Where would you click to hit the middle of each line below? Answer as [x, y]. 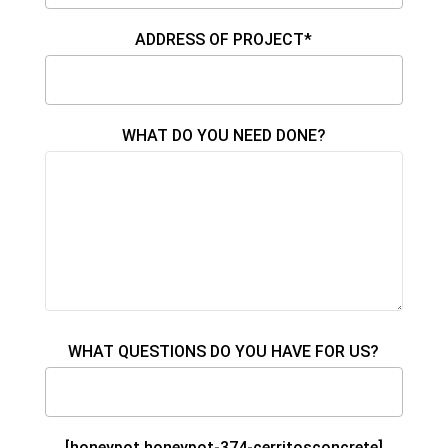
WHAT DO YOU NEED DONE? [223, 136]
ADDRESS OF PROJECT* [224, 40]
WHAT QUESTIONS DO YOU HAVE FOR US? [224, 352]
